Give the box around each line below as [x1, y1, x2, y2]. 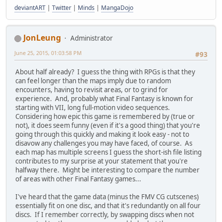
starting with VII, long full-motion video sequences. [15, 103, 171, 112]
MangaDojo [101, 3, 133, 12]
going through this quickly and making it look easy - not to [15, 129, 189, 139]
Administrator [70, 34, 113, 43]
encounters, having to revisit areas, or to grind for [15, 85, 168, 94]
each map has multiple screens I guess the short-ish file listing [15, 147, 202, 157]
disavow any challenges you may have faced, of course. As [15, 138, 192, 148]
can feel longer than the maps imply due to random [15, 76, 171, 85]
